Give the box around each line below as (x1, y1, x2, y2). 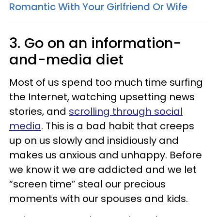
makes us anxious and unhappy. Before (9, 148, 202, 162)
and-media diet (9, 50, 124, 69)
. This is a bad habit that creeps (41, 119, 194, 133)
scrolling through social (69, 105, 183, 118)
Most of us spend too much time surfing (9, 76, 203, 89)
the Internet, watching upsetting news (9, 90, 195, 104)
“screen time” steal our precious (9, 177, 166, 191)
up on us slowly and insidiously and (9, 134, 179, 147)
